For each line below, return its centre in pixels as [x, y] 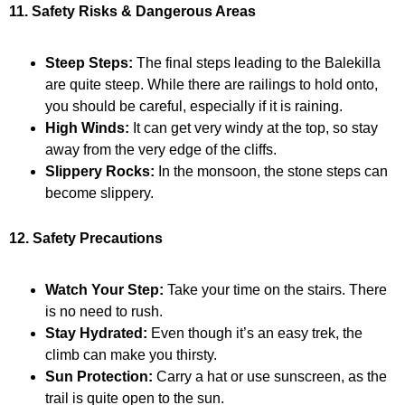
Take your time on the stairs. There [275, 289]
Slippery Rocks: [100, 171]
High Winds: [87, 127]
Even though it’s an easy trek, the [255, 333]
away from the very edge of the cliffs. [161, 149]
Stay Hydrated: [96, 333]
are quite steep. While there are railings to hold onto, [212, 84]
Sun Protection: [99, 376]
